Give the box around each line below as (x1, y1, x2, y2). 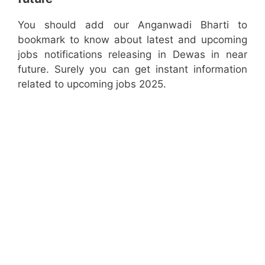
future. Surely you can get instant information (18, 63, 247, 75)
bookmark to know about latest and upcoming (18, 33, 247, 46)
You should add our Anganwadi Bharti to (18, 18, 247, 31)
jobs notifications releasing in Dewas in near (18, 48, 247, 60)
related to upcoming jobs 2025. (18, 77, 166, 90)
